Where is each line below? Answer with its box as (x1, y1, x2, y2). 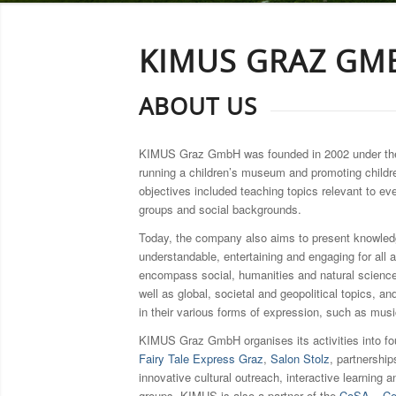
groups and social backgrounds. (139, 201, 301, 218)
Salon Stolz (270, 350, 330, 368)
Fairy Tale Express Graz (139, 350, 263, 368)
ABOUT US (139, 96, 257, 120)
